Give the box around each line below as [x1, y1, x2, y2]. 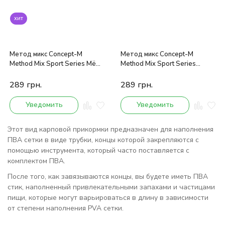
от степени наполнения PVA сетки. [8, 203, 124, 213]
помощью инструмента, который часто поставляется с [8, 146, 189, 156]
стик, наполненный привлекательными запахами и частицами [8, 182, 215, 192]
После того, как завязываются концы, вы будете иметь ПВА [8, 172, 208, 182]
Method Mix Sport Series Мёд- [10, 59, 103, 69]
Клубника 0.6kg [121, 69, 169, 78]
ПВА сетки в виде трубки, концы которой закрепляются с [8, 135, 199, 145]
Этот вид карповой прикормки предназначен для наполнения [8, 125, 213, 135]
